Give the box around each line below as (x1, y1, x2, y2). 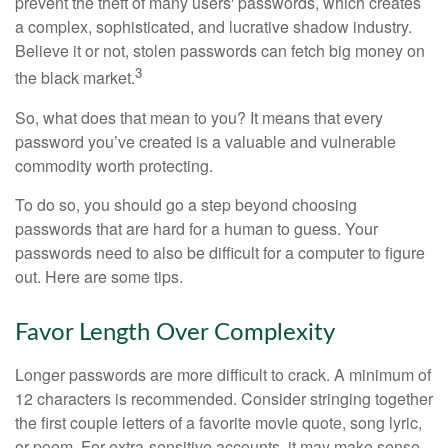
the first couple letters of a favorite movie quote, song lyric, (15, 410, 422, 434)
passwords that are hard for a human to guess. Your (15, 216, 378, 240)
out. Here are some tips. (15, 264, 183, 288)
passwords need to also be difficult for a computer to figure (15, 240, 425, 264)
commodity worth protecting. (15, 153, 213, 177)
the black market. (15, 66, 135, 90)
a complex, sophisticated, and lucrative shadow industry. (15, 15, 412, 39)
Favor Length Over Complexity (15, 320, 335, 345)
